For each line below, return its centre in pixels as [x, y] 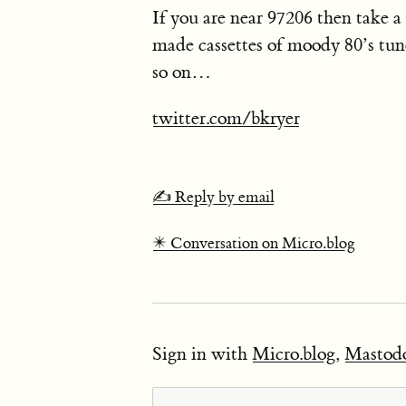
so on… [182, 72]
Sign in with [202, 354]
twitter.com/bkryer [226, 118]
